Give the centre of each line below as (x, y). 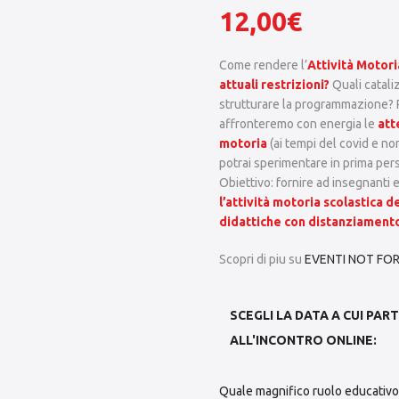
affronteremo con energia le (298, 124)
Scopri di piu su (262, 259)
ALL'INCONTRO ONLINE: (303, 340)
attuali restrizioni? (274, 85)
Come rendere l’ (263, 65)
